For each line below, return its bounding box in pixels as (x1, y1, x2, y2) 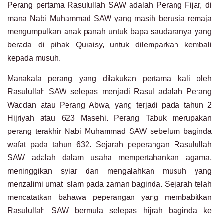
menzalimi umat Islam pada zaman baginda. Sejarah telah (7, 180, 212, 189)
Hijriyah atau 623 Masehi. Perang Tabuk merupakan (7, 114, 212, 123)
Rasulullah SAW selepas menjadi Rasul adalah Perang (7, 88, 212, 96)
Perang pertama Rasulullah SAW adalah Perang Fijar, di (7, 1, 212, 10)
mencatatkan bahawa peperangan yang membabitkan (7, 193, 212, 202)
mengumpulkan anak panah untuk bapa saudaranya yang (7, 27, 212, 36)
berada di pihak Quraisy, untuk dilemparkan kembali (7, 41, 212, 49)
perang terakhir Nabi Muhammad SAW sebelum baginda (7, 127, 212, 136)
